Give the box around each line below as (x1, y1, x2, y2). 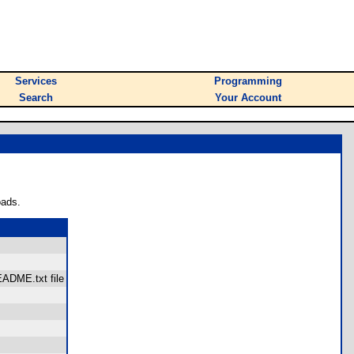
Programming (214, 75, 282, 87)
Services (15, 75, 57, 87)
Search (19, 92, 53, 104)
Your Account (215, 92, 281, 104)
